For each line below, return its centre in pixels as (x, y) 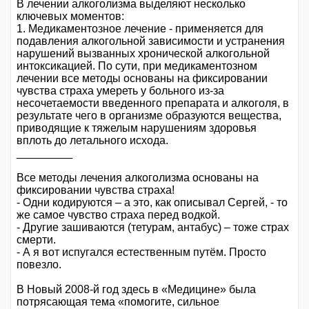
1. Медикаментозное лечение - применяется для (140, 29)
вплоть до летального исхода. (92, 141)
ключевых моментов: (70, 17)
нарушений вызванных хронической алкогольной (143, 54)
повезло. (39, 265)
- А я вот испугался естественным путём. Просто (141, 252)
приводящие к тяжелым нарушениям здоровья (137, 128)
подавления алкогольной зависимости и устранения (151, 41)
